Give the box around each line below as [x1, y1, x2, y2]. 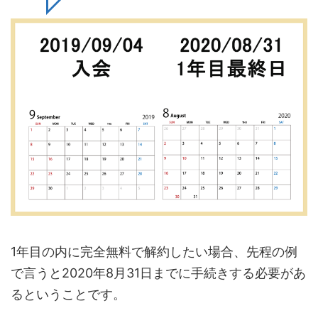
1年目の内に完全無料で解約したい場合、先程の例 [11, 244, 297, 260]
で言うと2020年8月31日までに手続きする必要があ [11, 265, 306, 281]
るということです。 [11, 287, 126, 302]
